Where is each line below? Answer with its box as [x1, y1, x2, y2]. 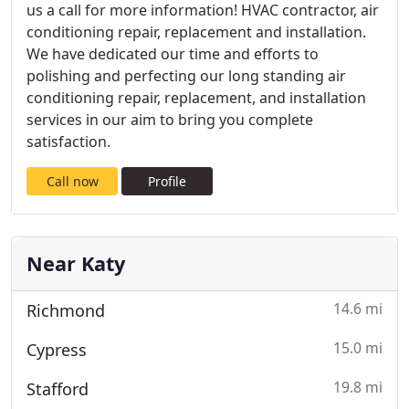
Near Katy [26, 250, 125, 277]
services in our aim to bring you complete [26, 110, 313, 130]
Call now [46, 173, 99, 190]
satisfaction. [26, 131, 110, 152]
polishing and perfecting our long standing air [26, 66, 346, 86]
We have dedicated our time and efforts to [26, 44, 319, 64]
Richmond [26, 299, 105, 321]
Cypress [26, 339, 87, 361]
